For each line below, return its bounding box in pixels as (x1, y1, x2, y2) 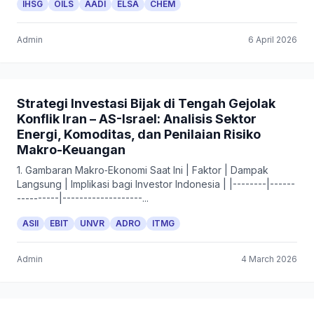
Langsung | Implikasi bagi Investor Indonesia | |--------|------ (17, 178, 295, 190)
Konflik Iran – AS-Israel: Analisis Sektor (17, 111, 257, 126)
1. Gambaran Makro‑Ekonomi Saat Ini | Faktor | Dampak (17, 164, 268, 176)
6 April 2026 (248, 34, 297, 45)
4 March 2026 (241, 254, 297, 264)
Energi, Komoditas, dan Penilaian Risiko (17, 127, 261, 142)
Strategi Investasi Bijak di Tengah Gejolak (17, 96, 275, 111)
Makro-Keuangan (17, 142, 125, 157)
